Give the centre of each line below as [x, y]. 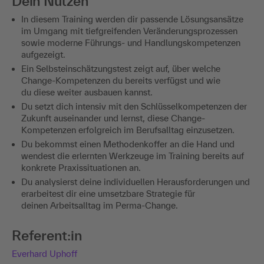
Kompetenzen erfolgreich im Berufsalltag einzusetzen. [128, 130]
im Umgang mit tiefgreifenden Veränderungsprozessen [129, 31]
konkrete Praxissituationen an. [81, 167]
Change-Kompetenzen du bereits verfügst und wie [121, 80]
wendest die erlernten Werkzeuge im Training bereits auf [133, 156]
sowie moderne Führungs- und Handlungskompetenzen [131, 42]
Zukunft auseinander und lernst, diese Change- [113, 118]
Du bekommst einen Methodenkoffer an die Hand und [128, 144]
